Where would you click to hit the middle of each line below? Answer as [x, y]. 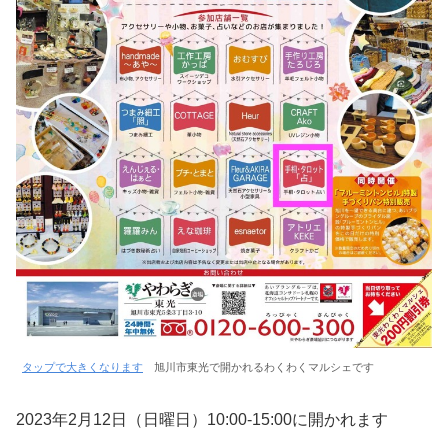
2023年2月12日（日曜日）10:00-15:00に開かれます [202, 419]
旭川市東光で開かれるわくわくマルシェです [258, 367]
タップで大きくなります [82, 367]
